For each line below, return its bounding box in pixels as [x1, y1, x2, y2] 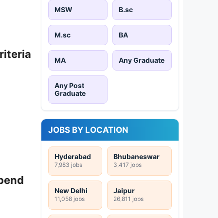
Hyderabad [54, 152, 91, 161]
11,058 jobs [54, 195, 85, 202]
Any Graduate [119, 55, 164, 64]
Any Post [54, 81, 84, 90]
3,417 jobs [113, 161, 142, 168]
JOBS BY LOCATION [48, 125, 128, 135]
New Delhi [54, 186, 88, 195]
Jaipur [113, 186, 135, 195]
